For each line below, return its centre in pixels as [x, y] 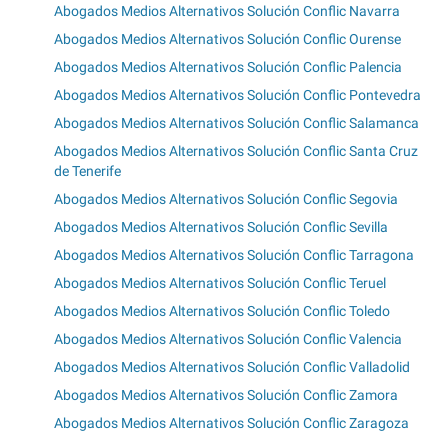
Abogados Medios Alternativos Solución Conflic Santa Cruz [236, 151]
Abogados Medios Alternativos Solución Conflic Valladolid [232, 367]
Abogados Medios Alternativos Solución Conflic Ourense [227, 39]
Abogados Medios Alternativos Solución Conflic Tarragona [234, 255]
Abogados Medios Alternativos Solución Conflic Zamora [226, 395]
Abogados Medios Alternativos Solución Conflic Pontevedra [237, 95]
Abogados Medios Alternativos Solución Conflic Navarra [227, 11]
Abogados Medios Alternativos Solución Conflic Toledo [222, 311]
